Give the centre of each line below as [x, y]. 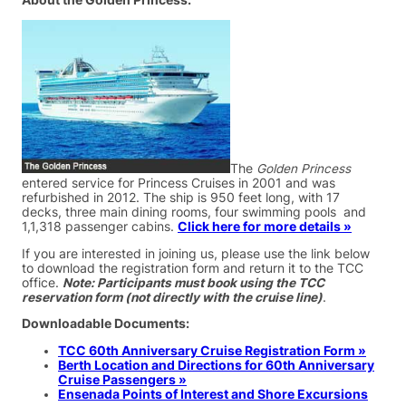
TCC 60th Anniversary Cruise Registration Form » [212, 350]
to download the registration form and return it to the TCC [193, 268]
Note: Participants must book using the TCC [193, 282]
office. [42, 282]
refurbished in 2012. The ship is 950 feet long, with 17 [181, 197]
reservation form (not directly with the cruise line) [172, 297]
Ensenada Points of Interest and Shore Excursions [213, 394]
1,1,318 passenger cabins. [100, 226]
